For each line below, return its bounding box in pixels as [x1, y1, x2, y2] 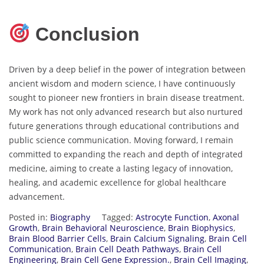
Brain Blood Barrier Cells [9, 232, 106, 244]
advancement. [9, 190, 65, 202]
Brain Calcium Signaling [110, 232, 204, 244]
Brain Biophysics [168, 222, 233, 233]
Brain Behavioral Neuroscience [42, 222, 164, 233]
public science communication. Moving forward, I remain [9, 134, 233, 146]
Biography [50, 211, 90, 223]
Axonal [213, 211, 239, 223]
